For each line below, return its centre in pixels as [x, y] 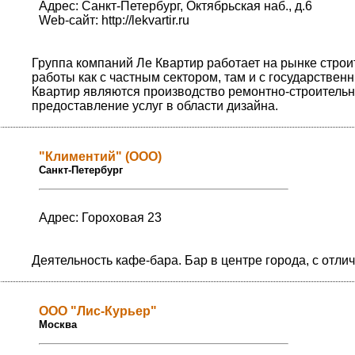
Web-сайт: [70, 21]
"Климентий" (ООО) [100, 157]
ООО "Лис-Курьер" [98, 311]
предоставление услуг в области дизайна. [155, 106]
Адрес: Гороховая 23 [100, 218]
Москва [58, 325]
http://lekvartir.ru [145, 21]
